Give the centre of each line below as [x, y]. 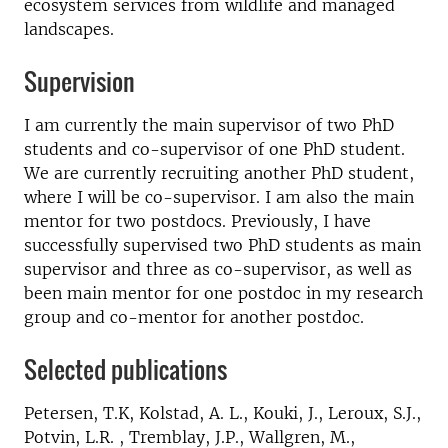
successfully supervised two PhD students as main [222, 244]
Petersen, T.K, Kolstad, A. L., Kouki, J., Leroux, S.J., [222, 412]
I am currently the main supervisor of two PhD [209, 124]
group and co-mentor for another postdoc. [194, 316]
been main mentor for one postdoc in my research [223, 292]
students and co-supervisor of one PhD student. [214, 148]
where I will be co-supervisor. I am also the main [219, 196]
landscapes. [69, 28]
